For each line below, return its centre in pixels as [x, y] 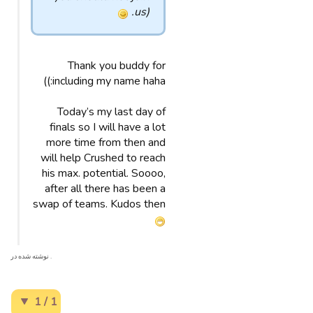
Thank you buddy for [117, 66]
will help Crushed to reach [103, 158]
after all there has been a [105, 189]
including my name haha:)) [109, 81]
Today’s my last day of [111, 112]
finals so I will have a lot [108, 127]
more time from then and [106, 143]
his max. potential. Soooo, [104, 173]
